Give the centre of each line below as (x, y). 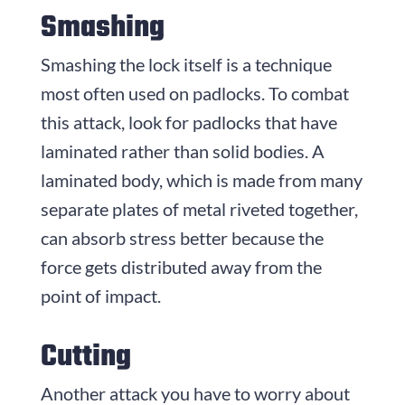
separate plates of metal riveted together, (199, 208)
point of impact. (100, 295)
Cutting (85, 357)
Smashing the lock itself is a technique (186, 64)
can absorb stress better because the (182, 237)
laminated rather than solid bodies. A (182, 151)
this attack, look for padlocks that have (188, 122)
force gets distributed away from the (181, 266)
